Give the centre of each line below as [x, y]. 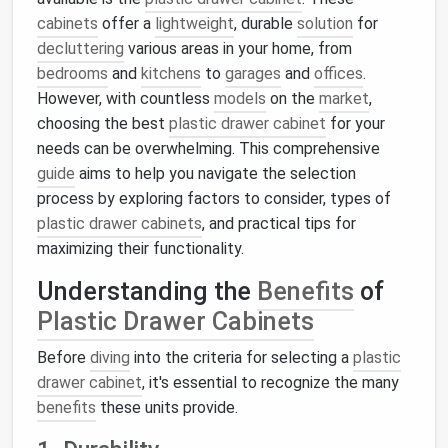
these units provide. [167, 407]
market [344, 98]
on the [292, 98]
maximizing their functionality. [140, 248]
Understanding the [147, 291]
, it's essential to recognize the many [270, 382]
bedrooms [72, 73]
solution [325, 23]
